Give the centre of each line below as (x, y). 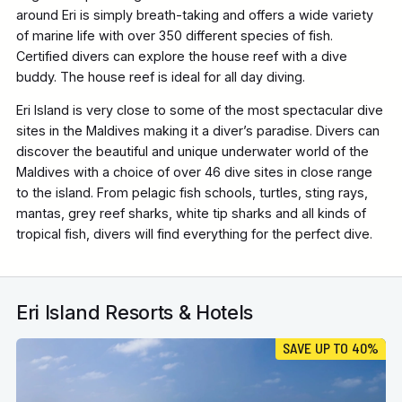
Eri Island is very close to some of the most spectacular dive (199, 110)
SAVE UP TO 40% (331, 348)
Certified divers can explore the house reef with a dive (181, 56)
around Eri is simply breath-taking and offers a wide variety (194, 14)
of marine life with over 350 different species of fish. (174, 35)
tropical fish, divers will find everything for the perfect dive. (196, 234)
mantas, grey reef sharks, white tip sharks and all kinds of (191, 214)
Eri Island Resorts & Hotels (135, 312)
